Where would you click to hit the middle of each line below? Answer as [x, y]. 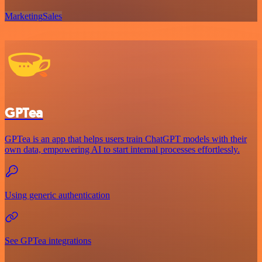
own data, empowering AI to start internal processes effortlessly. [122, 150]
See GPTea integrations [48, 241]
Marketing [24, 16]
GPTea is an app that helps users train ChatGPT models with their [126, 139]
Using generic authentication [57, 195]
